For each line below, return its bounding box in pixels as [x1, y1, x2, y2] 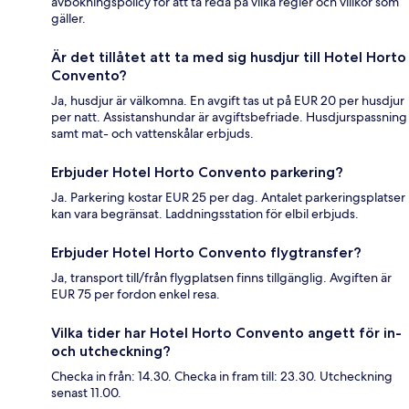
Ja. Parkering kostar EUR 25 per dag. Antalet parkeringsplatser [51, 188, 405, 205]
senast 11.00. [51, 383, 121, 401]
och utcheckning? [51, 341, 171, 360]
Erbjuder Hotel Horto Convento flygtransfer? [51, 243, 362, 261]
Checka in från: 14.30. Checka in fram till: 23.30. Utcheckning [51, 367, 393, 384]
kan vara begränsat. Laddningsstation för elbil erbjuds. [51, 204, 359, 222]
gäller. [51, 9, 86, 26]
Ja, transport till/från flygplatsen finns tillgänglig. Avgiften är [51, 268, 392, 286]
